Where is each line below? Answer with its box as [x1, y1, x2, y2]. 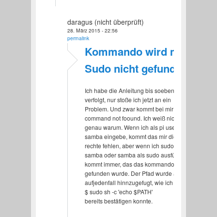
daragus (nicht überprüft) [67, 16, 144, 27]
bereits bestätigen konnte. [84, 196, 153, 205]
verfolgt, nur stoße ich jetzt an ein [84, 95, 171, 104]
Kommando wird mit [84, 43, 186, 59]
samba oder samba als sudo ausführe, [84, 150, 186, 159]
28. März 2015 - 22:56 [67, 26, 118, 34]
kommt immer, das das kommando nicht [84, 159, 188, 168]
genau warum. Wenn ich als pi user [84, 123, 177, 131]
